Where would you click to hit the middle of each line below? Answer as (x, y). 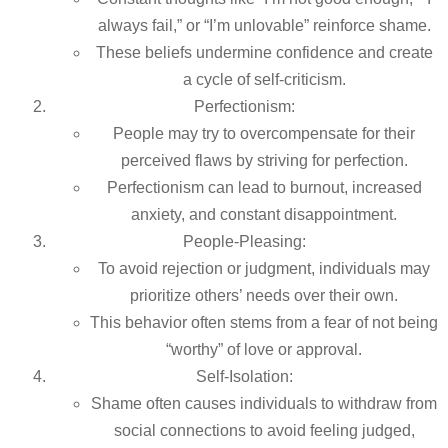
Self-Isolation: (244, 377)
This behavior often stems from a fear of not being (264, 323)
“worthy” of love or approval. (264, 350)
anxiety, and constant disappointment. (264, 215)
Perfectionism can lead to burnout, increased (264, 188)
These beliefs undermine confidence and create (264, 53)
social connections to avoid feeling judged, (264, 431)
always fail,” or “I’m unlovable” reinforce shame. (264, 26)
